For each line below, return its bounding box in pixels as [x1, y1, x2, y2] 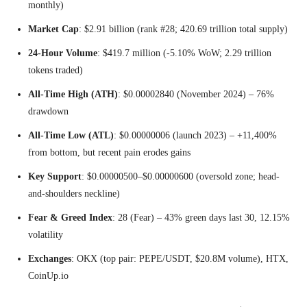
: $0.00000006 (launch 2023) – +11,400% [114, 130, 277, 141]
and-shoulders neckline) [28, 188, 120, 199]
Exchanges [28, 254, 71, 265]
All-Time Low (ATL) [28, 130, 114, 141]
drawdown [28, 106, 69, 117]
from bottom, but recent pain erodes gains [28, 147, 191, 158]
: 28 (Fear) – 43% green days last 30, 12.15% [112, 212, 290, 223]
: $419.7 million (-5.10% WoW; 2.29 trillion [97, 48, 271, 59]
